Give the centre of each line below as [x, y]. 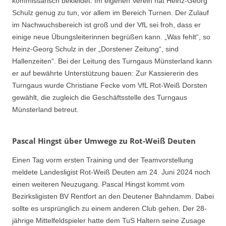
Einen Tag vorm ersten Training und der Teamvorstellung [103, 160]
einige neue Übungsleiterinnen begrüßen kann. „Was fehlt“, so [111, 37]
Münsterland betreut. [45, 110]
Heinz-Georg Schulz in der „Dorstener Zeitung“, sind [95, 49]
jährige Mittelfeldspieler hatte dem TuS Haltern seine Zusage [109, 220]
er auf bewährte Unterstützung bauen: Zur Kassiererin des [105, 73]
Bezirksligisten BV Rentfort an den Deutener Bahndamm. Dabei [113, 196]
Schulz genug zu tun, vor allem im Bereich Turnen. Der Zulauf [110, 13]
